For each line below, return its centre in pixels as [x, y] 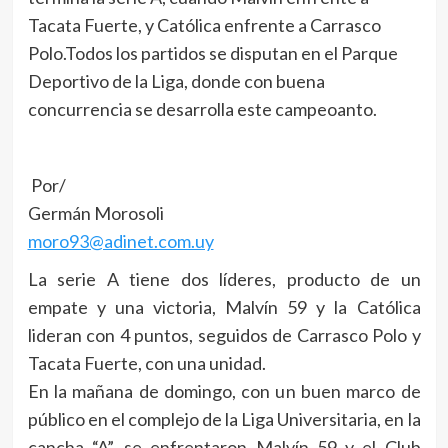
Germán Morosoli [95, 213]
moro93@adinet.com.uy [120, 241]
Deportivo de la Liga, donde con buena [176, 81]
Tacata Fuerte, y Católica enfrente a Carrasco [204, 25]
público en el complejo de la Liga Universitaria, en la [224, 419]
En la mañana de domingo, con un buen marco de [224, 391]
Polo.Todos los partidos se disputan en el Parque [212, 53]
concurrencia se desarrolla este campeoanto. [202, 109]
